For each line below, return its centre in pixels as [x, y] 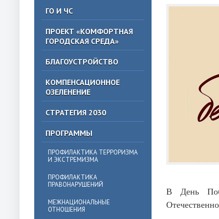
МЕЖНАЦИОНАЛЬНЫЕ [79, 202]
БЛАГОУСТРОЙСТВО [82, 62]
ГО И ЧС [59, 11]
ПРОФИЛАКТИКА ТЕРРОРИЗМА [93, 152]
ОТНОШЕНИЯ [66, 209]
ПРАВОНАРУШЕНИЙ [76, 185]
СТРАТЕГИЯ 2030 [76, 112]
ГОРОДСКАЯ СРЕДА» [82, 41]
